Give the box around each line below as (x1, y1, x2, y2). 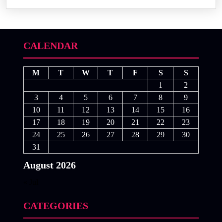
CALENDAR (23, 40, 78, 52)
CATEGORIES (23, 200, 88, 211)
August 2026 (23, 160, 76, 171)
